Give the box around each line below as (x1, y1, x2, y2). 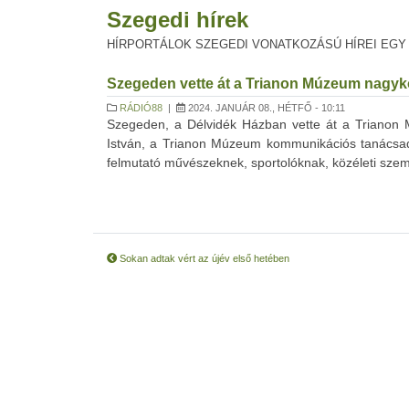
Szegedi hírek (107, 7, 248, 32)
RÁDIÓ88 (120, 102, 163, 113)
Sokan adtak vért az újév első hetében (117, 253, 289, 264)
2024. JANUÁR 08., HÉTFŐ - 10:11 (185, 102, 345, 113)
